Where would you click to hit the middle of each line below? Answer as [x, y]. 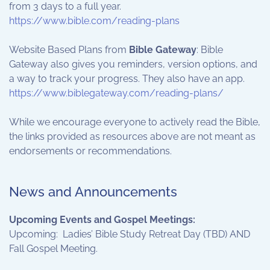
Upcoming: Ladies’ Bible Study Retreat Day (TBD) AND [130, 234]
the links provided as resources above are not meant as [132, 136]
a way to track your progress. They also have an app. [127, 78]
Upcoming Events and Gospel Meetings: [102, 219]
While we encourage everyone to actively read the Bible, [135, 122]
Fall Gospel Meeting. [55, 248]
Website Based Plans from [69, 49]
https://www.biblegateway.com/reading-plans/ [116, 93]
